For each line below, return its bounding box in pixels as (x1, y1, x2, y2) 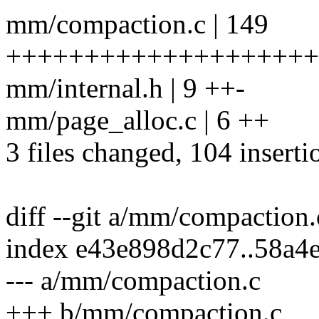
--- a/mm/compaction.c (6, 265, 261, 296)
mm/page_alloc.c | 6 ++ (6, 105, 269, 136)
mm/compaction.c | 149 (6, 9, 268, 40)
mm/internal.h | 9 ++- (6, 73, 245, 104)
